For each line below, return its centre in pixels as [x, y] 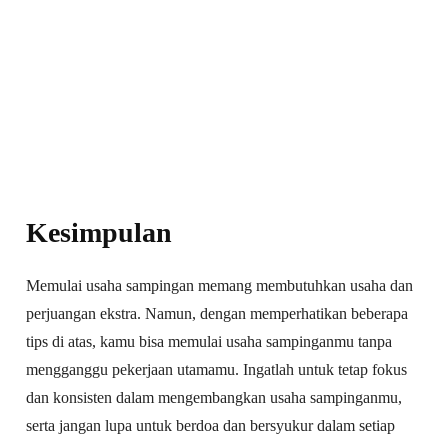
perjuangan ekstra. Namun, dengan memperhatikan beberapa [217, 313]
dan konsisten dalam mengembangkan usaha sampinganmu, [214, 397]
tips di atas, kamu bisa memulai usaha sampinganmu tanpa [209, 341]
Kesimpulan [99, 232]
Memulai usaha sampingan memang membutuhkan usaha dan [220, 285]
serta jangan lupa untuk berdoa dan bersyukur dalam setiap [211, 425]
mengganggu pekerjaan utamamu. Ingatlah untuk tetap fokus [217, 369]
